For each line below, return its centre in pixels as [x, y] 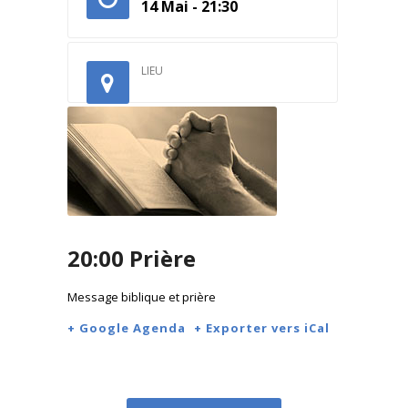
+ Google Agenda [126, 327]
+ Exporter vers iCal [261, 327]
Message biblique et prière [141, 297]
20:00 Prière [131, 258]
